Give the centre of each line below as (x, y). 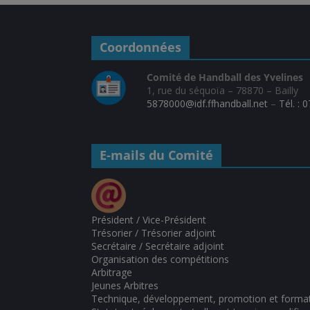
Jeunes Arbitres (125, 286)
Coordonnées (140, 47)
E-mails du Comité (156, 155)
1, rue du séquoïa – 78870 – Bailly (222, 91)
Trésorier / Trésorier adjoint (154, 233)
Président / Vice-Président (149, 220)
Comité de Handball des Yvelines (225, 77)
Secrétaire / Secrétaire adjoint (158, 246)
